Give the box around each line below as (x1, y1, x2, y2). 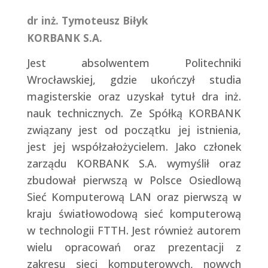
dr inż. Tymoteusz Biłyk (26, 13, 148, 28)
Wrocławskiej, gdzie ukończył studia (26, 72, 242, 87)
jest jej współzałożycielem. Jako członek (26, 139, 242, 154)
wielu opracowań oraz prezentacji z (26, 240, 242, 255)
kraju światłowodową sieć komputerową (26, 206, 242, 221)
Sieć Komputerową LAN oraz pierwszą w (26, 190, 242, 205)
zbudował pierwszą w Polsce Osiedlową (26, 173, 242, 188)
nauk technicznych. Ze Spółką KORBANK (26, 106, 242, 121)
